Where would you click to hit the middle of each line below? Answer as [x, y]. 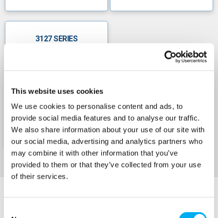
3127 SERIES [56, 39]
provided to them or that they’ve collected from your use [106, 164]
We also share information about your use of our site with [108, 129]
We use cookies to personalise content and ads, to [97, 106]
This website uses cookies [57, 91]
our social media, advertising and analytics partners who [107, 141]
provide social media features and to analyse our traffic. [106, 118]
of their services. [40, 176]
